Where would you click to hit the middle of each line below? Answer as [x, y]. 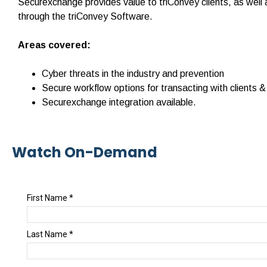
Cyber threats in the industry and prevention [133, 74]
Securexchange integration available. [119, 102]
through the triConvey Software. [85, 16]
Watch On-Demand [85, 152]
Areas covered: [54, 45]
